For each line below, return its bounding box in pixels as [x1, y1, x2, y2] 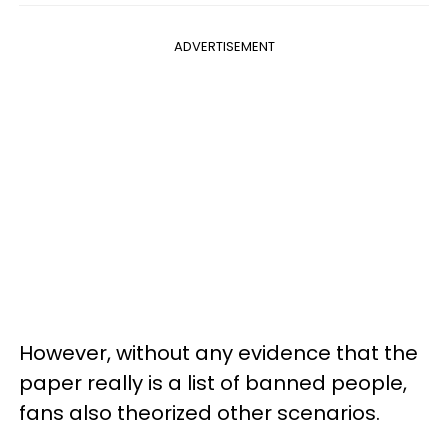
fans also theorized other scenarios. [19, 398, 380, 427]
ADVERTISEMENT [173, 36, 275, 56]
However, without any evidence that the [19, 338, 418, 367]
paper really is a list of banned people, [19, 368, 407, 397]
